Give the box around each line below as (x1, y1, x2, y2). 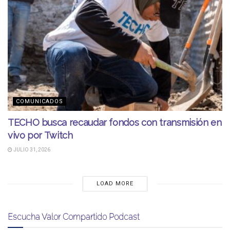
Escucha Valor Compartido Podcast (8, 212, 140, 222)
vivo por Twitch (8, 130, 73, 141)
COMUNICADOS (16, 98, 63, 105)
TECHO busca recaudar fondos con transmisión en (8, 117, 222, 128)
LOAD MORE (96, 180, 133, 187)
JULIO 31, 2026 (12, 147, 50, 153)
